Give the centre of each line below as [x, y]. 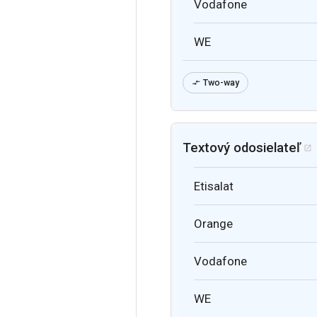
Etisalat [214, 186]
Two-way [221, 82]
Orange [213, 223]
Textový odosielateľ [242, 148]
